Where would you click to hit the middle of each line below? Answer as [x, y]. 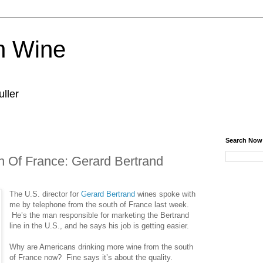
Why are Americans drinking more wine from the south [102, 247]
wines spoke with [166, 194]
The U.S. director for [45, 194]
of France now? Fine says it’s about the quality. [91, 257]
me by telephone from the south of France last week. [100, 204]
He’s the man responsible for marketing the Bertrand [100, 215]
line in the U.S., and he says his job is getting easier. [100, 225]
